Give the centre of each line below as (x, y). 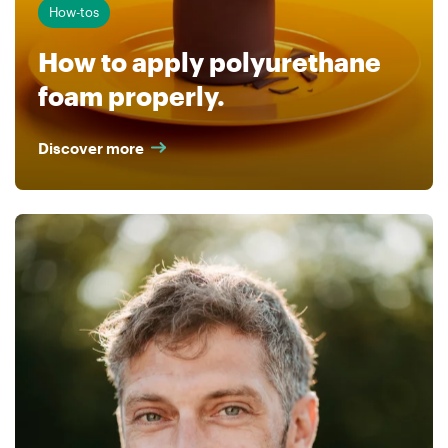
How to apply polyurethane (209, 62)
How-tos (73, 12)
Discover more (90, 147)
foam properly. (131, 96)
